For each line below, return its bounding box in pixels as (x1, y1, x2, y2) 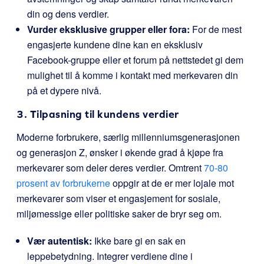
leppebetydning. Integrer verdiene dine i (27, 249, 193, 263)
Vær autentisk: (27, 233, 92, 247)
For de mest (190, 22, 242, 36)
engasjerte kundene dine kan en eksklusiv (27, 37, 203, 51)
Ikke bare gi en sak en (92, 233, 186, 247)
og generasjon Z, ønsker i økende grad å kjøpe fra (16, 145, 223, 159)
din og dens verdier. (27, 6, 109, 21)
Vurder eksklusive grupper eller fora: (27, 22, 190, 36)
